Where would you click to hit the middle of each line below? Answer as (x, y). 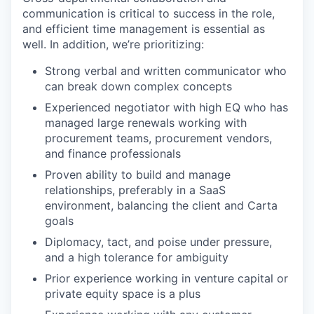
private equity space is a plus (123, 293)
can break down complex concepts (138, 86)
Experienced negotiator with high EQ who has (166, 107)
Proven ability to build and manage (138, 174)
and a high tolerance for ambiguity (137, 257)
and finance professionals (113, 153)
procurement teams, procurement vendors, (158, 138)
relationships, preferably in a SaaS (135, 190)
